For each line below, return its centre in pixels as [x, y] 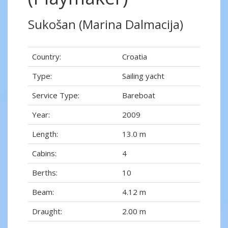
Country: [47, 57]
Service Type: [56, 95]
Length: [45, 134]
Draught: [47, 211]
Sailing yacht [143, 76]
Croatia [135, 57]
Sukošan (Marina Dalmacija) [106, 24]
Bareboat [139, 95]
